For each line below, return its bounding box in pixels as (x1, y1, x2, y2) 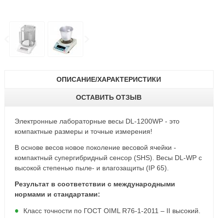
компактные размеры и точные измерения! (14, 127, 152, 135)
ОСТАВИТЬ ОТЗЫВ (76, 93, 142, 101)
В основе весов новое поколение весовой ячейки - (14, 144, 176, 151)
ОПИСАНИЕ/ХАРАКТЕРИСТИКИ (56, 75, 162, 83)
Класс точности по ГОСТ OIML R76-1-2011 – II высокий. (23, 207, 200, 215)
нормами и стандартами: (14, 190, 100, 198)
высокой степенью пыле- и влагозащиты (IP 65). (14, 164, 169, 172)
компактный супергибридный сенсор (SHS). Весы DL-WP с (14, 154, 202, 162)
